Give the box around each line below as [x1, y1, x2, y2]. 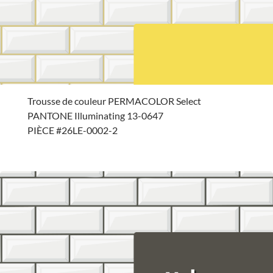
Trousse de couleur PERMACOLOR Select [27, 95, 201, 107]
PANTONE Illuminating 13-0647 [27, 110, 163, 122]
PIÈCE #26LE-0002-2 [27, 124, 118, 136]
